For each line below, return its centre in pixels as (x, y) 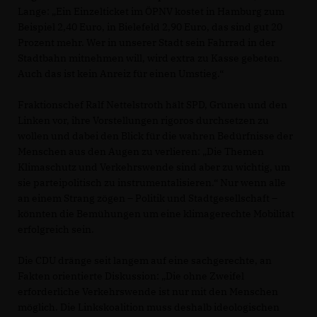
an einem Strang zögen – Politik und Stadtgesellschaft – (148, 198)
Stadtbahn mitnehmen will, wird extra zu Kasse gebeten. (150, 58)
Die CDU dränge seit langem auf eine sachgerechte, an (145, 260)
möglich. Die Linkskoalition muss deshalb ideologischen (149, 307)
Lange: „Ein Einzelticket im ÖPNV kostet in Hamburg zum (151, 11)
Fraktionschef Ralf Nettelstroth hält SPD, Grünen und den (152, 104)
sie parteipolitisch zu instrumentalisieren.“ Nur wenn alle (152, 182)
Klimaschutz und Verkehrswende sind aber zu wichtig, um (154, 167)
